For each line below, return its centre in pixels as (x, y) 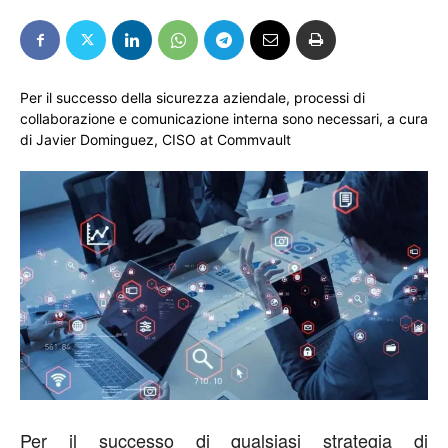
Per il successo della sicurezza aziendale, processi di (192, 97)
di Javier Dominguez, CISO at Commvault (155, 139)
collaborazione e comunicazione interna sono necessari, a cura (224, 118)
